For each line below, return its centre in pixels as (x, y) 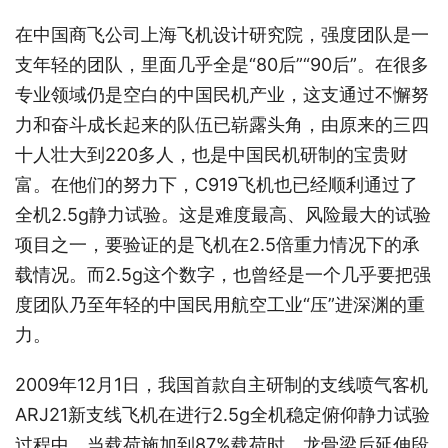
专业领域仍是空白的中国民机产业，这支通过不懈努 (222, 95)
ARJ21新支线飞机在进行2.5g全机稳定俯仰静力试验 (222, 415)
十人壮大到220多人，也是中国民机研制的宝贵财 (211, 155)
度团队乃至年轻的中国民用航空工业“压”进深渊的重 (220, 305)
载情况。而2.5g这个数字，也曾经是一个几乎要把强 (223, 275)
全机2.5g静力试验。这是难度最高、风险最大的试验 (223, 215)
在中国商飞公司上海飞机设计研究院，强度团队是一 (222, 35)
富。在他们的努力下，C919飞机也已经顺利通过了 (216, 185)
